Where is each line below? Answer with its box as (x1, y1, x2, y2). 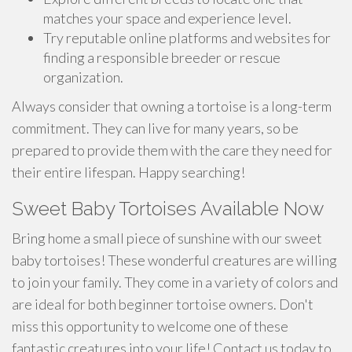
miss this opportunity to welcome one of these (12, 317, 288, 335)
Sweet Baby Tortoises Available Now (12, 197, 324, 220)
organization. (43, 68, 123, 86)
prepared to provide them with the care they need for (12, 141, 332, 159)
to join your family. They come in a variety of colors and (12, 273, 338, 291)
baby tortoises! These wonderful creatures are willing (12, 251, 337, 269)
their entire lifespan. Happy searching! (12, 163, 245, 181)
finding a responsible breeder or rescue (43, 49, 280, 66)
